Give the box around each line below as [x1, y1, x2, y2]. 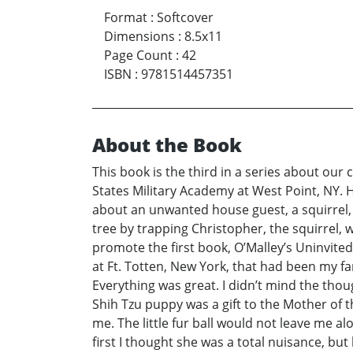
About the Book [92, 132, 242, 158]
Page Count [104, 46, 173, 65]
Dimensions [104, 28, 175, 46]
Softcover [157, 9, 214, 27]
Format [104, 9, 147, 27]
